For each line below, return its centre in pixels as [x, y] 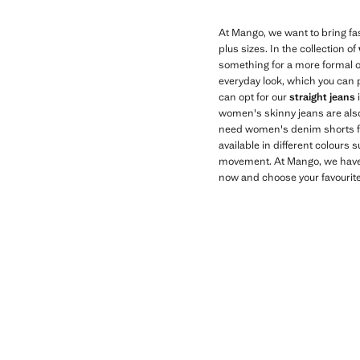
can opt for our [254, 97]
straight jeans [322, 97]
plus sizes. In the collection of [288, 49]
